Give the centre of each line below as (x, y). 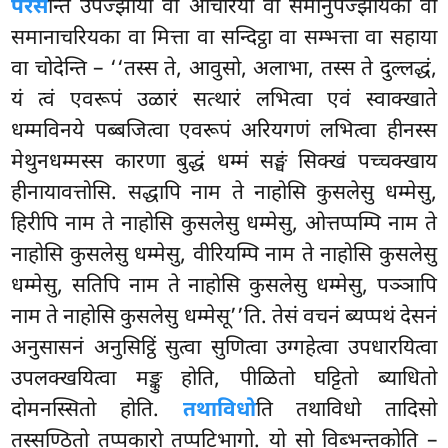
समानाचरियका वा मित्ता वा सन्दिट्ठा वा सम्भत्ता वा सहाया (224, 38)
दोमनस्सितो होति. (97, 410)
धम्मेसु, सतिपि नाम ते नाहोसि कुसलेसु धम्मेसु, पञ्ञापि (224, 286)
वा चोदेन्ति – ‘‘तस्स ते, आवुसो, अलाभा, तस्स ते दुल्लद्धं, (224, 69)
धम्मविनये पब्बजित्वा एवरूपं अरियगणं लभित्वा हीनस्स (224, 131)
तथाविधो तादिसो (366, 410)
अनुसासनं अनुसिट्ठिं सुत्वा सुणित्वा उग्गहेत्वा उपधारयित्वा (224, 348)
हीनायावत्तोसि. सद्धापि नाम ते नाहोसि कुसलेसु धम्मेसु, (224, 193)
